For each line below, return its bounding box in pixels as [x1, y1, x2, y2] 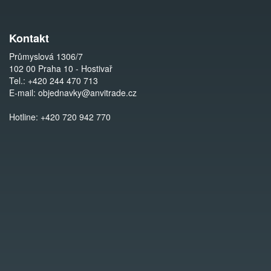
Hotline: [9, 111, 41, 123]
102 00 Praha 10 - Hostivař [9, 62, 113, 74]
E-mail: [9, 87, 38, 99]
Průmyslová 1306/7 [9, 50, 83, 62]
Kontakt [9, 30, 49, 46]
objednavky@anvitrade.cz [38, 87, 137, 99]
